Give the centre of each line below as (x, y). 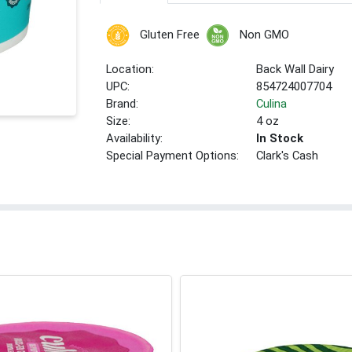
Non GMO (264, 35)
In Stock (280, 139)
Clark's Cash (288, 156)
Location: (130, 70)
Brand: (123, 104)
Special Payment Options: (173, 156)
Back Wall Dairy (295, 70)
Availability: (135, 139)
